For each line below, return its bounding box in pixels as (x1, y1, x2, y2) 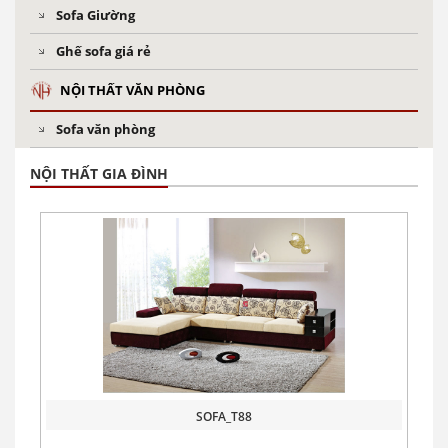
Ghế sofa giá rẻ (56, 41, 151, 60)
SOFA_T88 (196, 407, 252, 425)
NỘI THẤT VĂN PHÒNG (60, 80, 205, 99)
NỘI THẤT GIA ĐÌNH (30, 163, 168, 183)
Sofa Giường (56, 5, 135, 24)
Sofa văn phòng (56, 119, 155, 138)
